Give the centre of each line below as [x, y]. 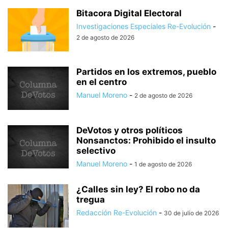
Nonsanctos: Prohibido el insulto [146, 141]
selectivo [96, 151]
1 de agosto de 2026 [163, 164]
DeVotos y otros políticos [130, 131]
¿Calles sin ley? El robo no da [138, 190]
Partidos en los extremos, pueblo [146, 72]
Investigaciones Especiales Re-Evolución [144, 26]
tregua [91, 200]
